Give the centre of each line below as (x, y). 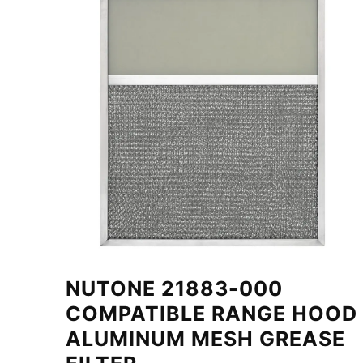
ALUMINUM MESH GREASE (205, 338)
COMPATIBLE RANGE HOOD (211, 313)
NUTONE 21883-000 (174, 288)
